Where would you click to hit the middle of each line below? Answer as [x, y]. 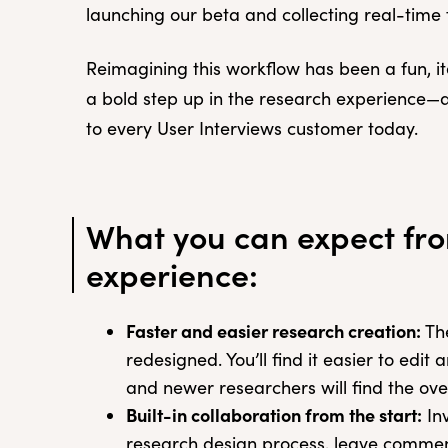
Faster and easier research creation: [273, 330]
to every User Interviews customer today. [252, 128]
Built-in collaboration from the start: [274, 414]
